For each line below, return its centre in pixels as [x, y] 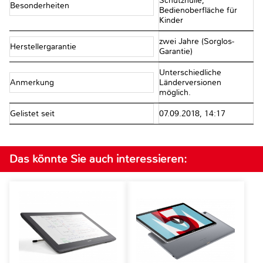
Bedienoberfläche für [198, 11]
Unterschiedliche [190, 73]
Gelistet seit [33, 114]
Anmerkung [33, 83]
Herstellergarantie [44, 46]
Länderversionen [190, 83]
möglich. [175, 93]
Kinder [171, 21]
